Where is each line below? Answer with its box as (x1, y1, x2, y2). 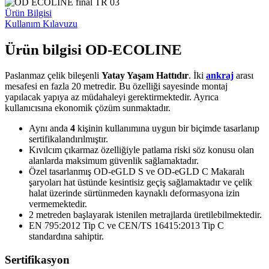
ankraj (206, 70, 234, 81)
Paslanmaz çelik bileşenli (5, 70, 101, 81)
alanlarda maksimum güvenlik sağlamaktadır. (29, 156, 199, 166)
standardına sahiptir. (29, 231, 104, 242)
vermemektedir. (29, 199, 89, 210)
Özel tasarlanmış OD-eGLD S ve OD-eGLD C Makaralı (29, 166, 244, 177)
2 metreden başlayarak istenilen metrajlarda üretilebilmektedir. (29, 210, 262, 220)
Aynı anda (29, 123, 70, 134)
